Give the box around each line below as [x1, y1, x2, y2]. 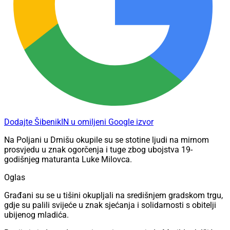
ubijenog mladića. [4, 210, 69, 220]
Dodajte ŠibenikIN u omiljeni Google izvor [4, 117, 154, 127]
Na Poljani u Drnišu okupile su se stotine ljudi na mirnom [4, 135, 209, 145]
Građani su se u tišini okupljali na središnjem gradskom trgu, [4, 190, 223, 201]
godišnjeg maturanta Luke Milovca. [4, 155, 132, 165]
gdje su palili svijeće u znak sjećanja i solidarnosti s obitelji [4, 200, 216, 210]
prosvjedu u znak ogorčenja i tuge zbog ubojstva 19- [4, 145, 193, 155]
